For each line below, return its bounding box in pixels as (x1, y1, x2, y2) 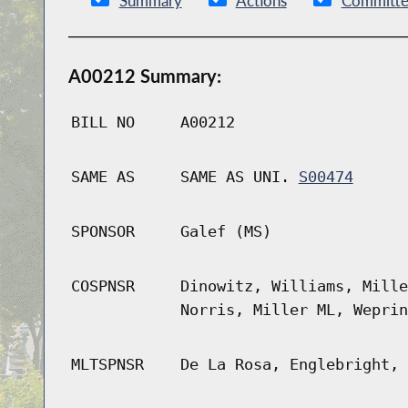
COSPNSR (70, 277, 135, 296)
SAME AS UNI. (179, 168, 299, 187)
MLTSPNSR (70, 355, 144, 374)
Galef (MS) (179, 222, 271, 241)
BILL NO (70, 113, 135, 132)
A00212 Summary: (67, 65, 221, 87)
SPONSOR (70, 222, 135, 241)
